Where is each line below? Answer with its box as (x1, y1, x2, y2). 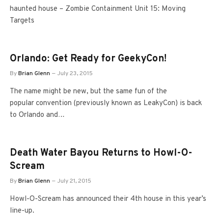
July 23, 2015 (57, 70, 93, 78)
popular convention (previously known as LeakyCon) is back (10, 99, 202, 108)
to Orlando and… (10, 110, 65, 120)
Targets (10, 16, 34, 26)
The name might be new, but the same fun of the (10, 87, 167, 96)
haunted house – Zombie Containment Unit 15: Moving (10, 4, 186, 14)
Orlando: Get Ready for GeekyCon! (10, 53, 166, 65)
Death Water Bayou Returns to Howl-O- (10, 147, 192, 160)
